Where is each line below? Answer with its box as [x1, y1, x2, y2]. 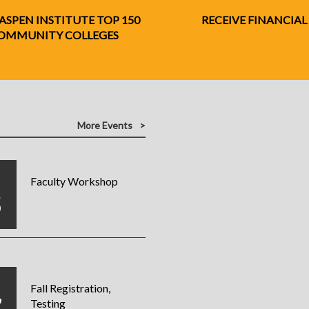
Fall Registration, [30, 281, 110, 295]
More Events [77, 119, 133, 132]
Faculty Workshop [30, 175, 118, 188]
